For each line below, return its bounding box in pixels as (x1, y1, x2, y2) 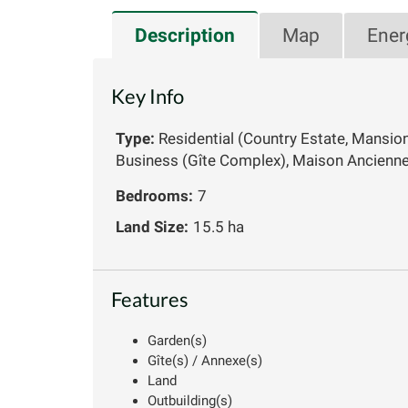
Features (111, 286, 189, 311)
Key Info (111, 83, 184, 108)
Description (135, 24, 235, 46)
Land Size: (116, 217, 189, 236)
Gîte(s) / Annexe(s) (148, 352, 262, 369)
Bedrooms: (116, 186, 193, 205)
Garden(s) (148, 331, 207, 349)
